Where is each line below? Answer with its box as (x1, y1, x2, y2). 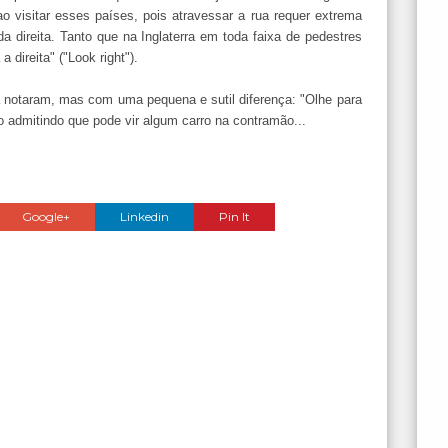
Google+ (22, 208, 71, 224)
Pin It (219, 208, 251, 224)
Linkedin (120, 208, 170, 224)
